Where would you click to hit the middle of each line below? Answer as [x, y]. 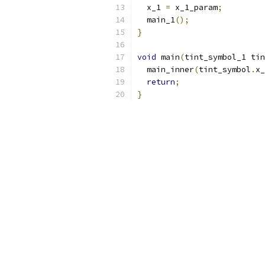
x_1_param [194, 7]
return [161, 82]
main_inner [166, 70]
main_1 [156, 20]
